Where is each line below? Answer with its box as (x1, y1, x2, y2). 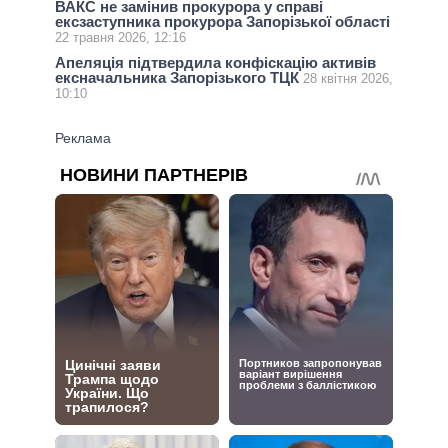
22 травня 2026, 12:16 (55, 30, 186, 46)
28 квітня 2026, (303, 71, 393, 87)
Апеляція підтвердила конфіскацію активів (55, 54, 376, 72)
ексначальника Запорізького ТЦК (55, 69, 303, 87)
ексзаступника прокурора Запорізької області (55, 13, 390, 31)
